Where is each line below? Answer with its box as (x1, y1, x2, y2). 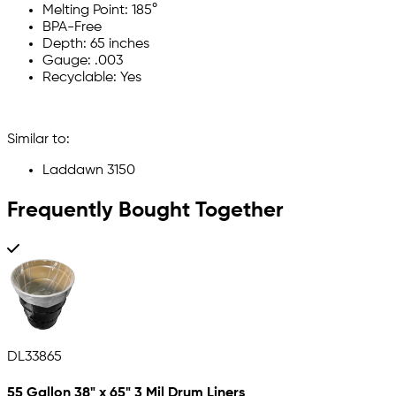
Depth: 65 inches (42, 37, 149, 52)
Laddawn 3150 (42, 164, 135, 179)
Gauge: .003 (42, 54, 123, 69)
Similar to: (7, 133, 70, 148)
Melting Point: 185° (42, 4, 157, 19)
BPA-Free (42, 20, 102, 35)
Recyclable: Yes (42, 71, 141, 86)
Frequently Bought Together (7, 199, 284, 221)
